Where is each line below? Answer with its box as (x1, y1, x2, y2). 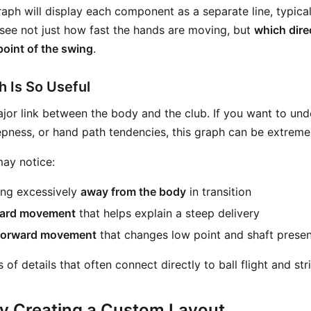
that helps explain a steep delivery (76, 206, 260, 220)
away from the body (81, 185, 186, 199)
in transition (186, 185, 251, 199)
